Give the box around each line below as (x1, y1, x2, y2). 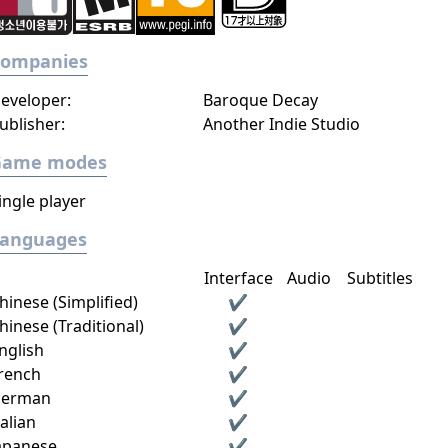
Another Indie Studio (202, 113, 360, 135)
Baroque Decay (202, 89, 318, 111)
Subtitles (347, 267, 414, 289)
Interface (203, 267, 273, 289)
